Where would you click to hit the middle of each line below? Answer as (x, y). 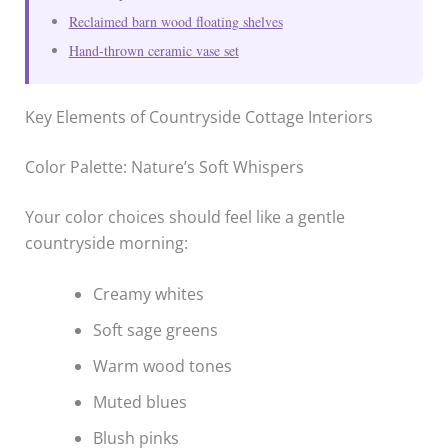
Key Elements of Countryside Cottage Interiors (198, 116)
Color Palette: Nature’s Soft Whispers (164, 166)
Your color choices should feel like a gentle (184, 216)
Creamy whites (148, 294)
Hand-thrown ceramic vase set (153, 50)
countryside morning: (106, 242)
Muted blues (139, 402)
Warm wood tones (162, 366)
